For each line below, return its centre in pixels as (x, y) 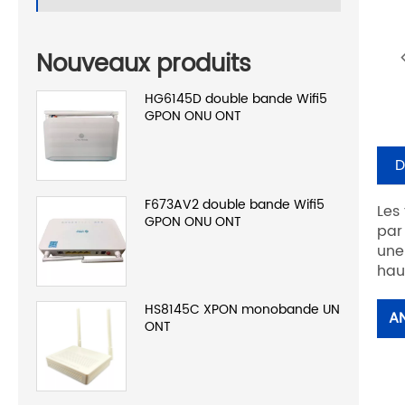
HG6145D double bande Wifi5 (236, 99)
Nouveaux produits (144, 64)
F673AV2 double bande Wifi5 (235, 204)
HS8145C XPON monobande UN (242, 310)
